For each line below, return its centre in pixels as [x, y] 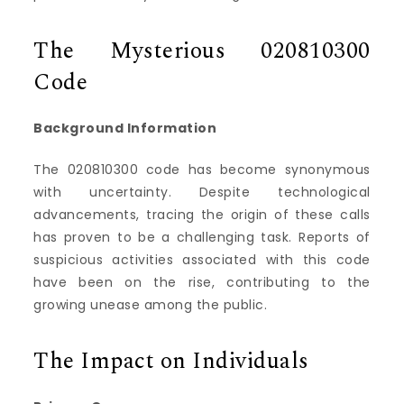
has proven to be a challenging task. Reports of [202, 237]
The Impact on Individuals [171, 362]
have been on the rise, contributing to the [202, 282]
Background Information [125, 128]
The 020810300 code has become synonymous [202, 169]
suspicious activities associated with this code [202, 259]
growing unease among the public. [151, 304]
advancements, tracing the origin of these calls [202, 214]
